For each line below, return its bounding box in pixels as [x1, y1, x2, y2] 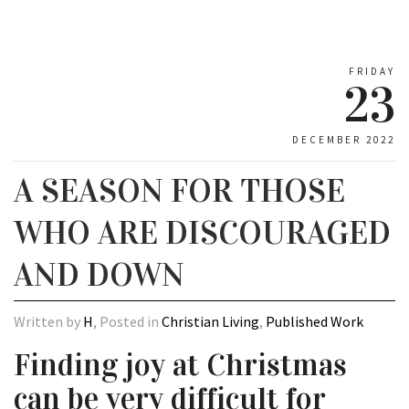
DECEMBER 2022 [292, 133, 395, 147]
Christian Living [162, 312, 259, 331]
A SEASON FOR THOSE [14, 171, 345, 212]
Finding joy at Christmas [14, 346, 347, 384]
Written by [14, 312, 83, 331]
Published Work [266, 312, 363, 331]
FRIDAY [349, 65, 395, 79]
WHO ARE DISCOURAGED [14, 213, 391, 254]
